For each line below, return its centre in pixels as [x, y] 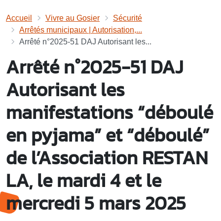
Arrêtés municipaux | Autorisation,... [81, 30]
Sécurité [128, 18]
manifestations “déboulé [110, 112]
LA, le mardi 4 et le [84, 181]
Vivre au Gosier [73, 18]
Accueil [19, 18]
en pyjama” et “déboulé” [108, 135]
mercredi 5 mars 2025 [96, 203]
